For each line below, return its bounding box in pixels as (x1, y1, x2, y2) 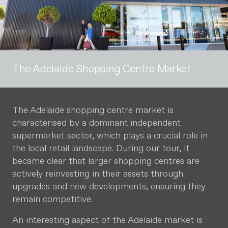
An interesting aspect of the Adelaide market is (12, 214, 203, 226)
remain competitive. (12, 193, 93, 205)
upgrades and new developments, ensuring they (12, 180, 206, 192)
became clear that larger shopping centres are (12, 155, 199, 167)
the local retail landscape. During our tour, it (12, 142, 189, 154)
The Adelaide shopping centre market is (12, 104, 174, 116)
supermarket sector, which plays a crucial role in (12, 129, 208, 141)
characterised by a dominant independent (12, 117, 181, 129)
